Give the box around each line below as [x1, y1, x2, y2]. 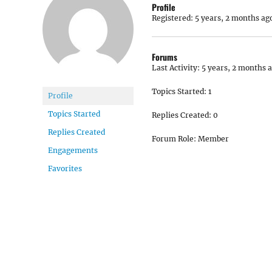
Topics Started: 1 [152, 87, 211, 96]
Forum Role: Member [152, 134, 229, 143]
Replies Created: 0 [152, 110, 218, 120]
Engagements [48, 146, 98, 155]
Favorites [48, 164, 82, 173]
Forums [152, 50, 177, 63]
